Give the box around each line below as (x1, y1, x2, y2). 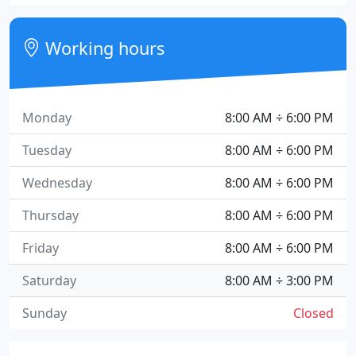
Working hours (41, 37, 165, 60)
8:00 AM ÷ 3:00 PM (225, 272, 334, 289)
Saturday (22, 272, 76, 289)
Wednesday (22, 174, 92, 192)
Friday (22, 239, 59, 257)
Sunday (22, 304, 67, 322)
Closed (293, 304, 334, 322)
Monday (22, 109, 72, 126)
